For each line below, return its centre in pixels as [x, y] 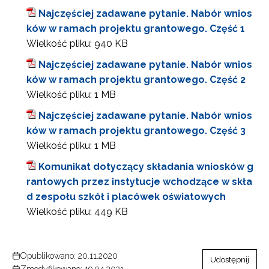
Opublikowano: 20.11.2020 [69, 256]
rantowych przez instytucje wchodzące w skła [139, 182]
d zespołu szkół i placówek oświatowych [126, 197]
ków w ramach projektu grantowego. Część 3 [136, 131]
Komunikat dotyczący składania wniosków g [146, 167]
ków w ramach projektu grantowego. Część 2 [136, 80]
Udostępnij [230, 259]
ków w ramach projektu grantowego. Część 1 [136, 29]
